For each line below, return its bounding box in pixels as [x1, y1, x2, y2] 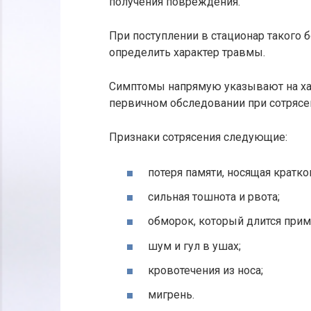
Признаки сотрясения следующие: [109, 130, 287, 144]
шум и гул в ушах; [148, 239, 241, 253]
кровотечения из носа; [148, 263, 263, 277]
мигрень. [148, 288, 194, 302]
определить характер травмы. [109, 45, 265, 59]
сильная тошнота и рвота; [148, 190, 280, 204]
